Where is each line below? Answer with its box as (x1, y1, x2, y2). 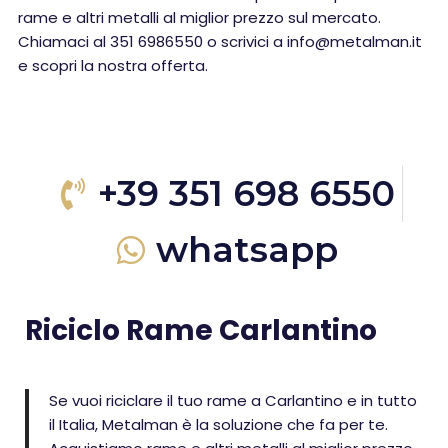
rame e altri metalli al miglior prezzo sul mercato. (18, 7, 381, 28)
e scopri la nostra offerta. (18, 55, 208, 76)
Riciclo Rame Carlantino (25, 311, 377, 350)
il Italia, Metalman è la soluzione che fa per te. (49, 414, 388, 435)
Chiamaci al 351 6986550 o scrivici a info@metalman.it (18, 31, 422, 52)
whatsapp (155, 228, 338, 271)
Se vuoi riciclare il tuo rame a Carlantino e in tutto (49, 390, 417, 411)
